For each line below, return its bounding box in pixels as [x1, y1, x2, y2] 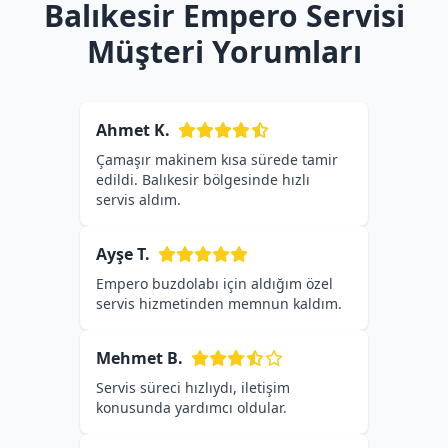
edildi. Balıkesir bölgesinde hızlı [96, 170, 310, 189]
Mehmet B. [96, 347, 183, 369]
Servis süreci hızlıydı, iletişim [96, 378, 290, 397]
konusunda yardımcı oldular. [96, 398, 287, 417]
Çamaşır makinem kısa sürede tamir [96, 150, 338, 169]
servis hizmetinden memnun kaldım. [96, 294, 342, 313]
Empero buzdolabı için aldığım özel [96, 274, 333, 293]
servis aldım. [96, 190, 181, 209]
